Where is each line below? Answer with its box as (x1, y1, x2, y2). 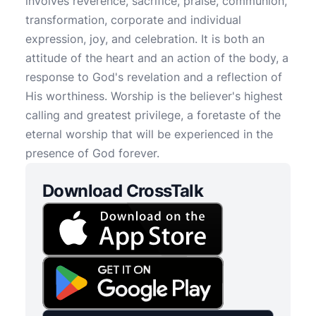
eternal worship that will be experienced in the (25, 127, 273, 141)
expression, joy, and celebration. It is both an (25, 32, 265, 46)
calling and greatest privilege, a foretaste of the (25, 108, 281, 122)
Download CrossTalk (42, 181, 204, 201)
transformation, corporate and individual (25, 13, 241, 27)
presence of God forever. (25, 146, 159, 160)
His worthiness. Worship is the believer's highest (25, 89, 283, 103)
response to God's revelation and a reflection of (25, 70, 282, 84)
